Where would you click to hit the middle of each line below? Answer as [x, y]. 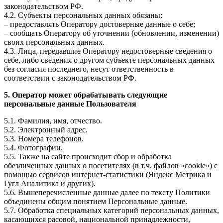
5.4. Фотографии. [33, 148]
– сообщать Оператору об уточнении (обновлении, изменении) [111, 33]
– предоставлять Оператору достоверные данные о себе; [100, 24]
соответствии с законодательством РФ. [70, 78]
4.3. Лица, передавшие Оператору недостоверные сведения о [108, 51]
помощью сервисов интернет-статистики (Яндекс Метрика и [108, 175]
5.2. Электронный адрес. [46, 130]
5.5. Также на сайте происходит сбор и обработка [88, 157]
